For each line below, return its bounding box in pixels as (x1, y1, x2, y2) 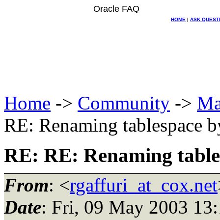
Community (78, 92, 170, 113)
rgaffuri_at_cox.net (70, 174, 218, 195)
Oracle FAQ (93, 4, 139, 14)
